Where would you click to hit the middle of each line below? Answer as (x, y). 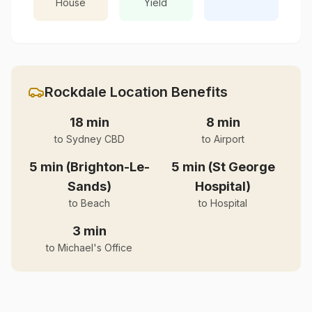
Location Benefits (167, 92)
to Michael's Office (89, 248)
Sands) (89, 186)
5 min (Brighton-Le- (89, 167)
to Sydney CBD (89, 139)
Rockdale (76, 92)
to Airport (223, 139)
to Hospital (223, 203)
